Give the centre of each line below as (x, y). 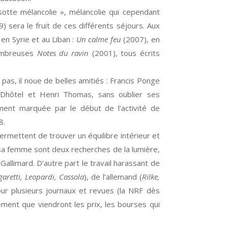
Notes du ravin (63, 53)
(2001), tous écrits (124, 53)
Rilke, (151, 177)
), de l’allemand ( (113, 177)
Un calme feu (98, 39)
